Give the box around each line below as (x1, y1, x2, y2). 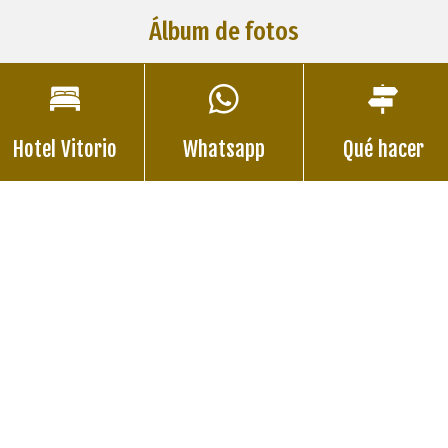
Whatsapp (183, 136, 265, 162)
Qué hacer (342, 136, 424, 162)
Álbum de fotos (149, 16, 299, 47)
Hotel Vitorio (13, 136, 117, 162)
